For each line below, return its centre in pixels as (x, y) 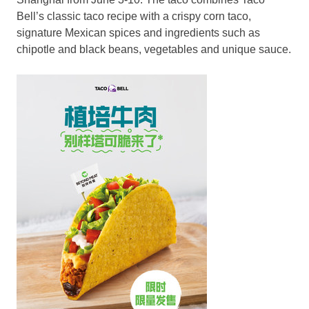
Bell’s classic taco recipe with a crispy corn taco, (134, 17)
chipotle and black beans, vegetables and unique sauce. (154, 50)
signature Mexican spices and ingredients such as (138, 33)
